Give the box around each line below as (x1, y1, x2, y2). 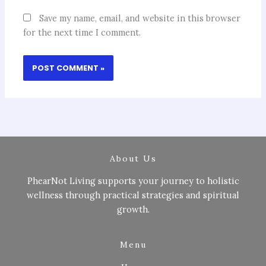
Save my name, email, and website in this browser (39, 12, 241, 24)
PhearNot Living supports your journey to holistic (27, 175, 239, 186)
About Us (109, 153, 157, 164)
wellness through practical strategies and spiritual (27, 189, 239, 201)
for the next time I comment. (23, 27, 141, 39)
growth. (116, 203, 150, 215)
